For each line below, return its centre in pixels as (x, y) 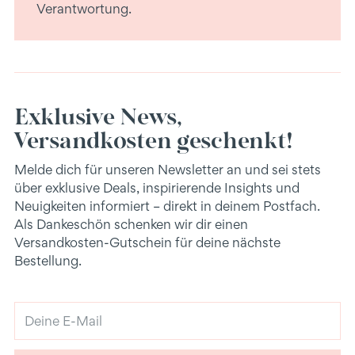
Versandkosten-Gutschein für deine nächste (147, 242)
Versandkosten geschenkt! (154, 139)
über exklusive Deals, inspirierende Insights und (157, 187)
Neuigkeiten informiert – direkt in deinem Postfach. (167, 206)
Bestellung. (48, 260)
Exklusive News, (98, 115)
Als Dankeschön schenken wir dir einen (131, 224)
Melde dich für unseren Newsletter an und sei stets (168, 169)
